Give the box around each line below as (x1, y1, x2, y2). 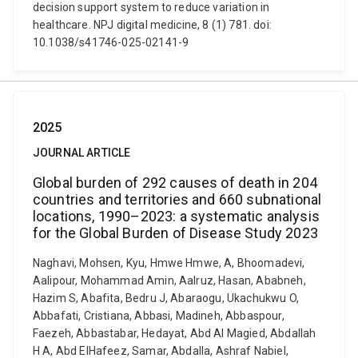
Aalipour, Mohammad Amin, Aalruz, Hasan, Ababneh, (33, 274, 306, 287)
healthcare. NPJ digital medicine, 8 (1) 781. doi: (33, 18, 272, 31)
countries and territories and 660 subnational (33, 191, 322, 208)
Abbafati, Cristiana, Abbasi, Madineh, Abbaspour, (33, 309, 284, 322)
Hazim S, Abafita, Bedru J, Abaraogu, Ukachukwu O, (33, 292, 299, 304)
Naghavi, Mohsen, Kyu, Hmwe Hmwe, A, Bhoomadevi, (33, 257, 305, 269)
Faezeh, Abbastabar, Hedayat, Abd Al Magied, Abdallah (33, 327, 316, 340)
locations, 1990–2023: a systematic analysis (33, 208, 320, 225)
